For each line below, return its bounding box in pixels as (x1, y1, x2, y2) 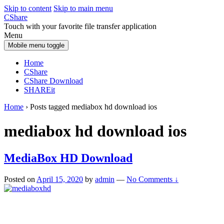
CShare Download (24, 76, 83, 85)
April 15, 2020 (36, 174, 83, 183)
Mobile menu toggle (8, 41, 64, 49)
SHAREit (24, 85, 55, 94)
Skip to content (4, 4, 51, 12)
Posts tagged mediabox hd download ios (30, 102, 157, 111)
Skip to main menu (53, 4, 113, 12)
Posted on (4, 174, 36, 183)
